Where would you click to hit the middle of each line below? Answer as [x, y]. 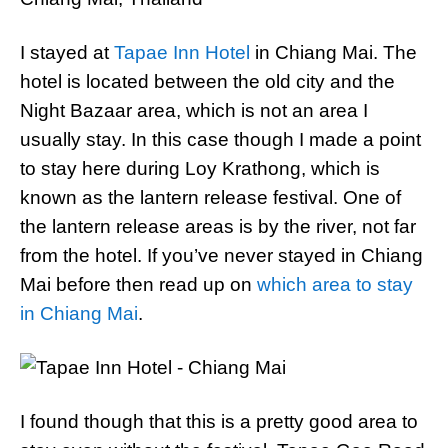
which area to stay [335, 284]
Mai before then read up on [138, 284]
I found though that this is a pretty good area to [219, 421]
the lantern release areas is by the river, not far [218, 226]
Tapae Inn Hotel [182, 52]
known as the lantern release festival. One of [210, 197]
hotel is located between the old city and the [207, 81]
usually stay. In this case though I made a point [220, 139]
